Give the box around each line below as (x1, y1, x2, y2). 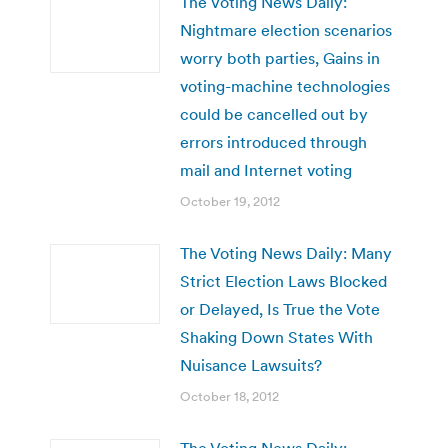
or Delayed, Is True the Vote (180, 298, 380, 319)
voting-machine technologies (180, 75, 390, 96)
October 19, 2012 (180, 192, 280, 210)
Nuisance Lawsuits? (180, 354, 322, 375)
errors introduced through (180, 131, 367, 152)
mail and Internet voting (180, 159, 352, 180)
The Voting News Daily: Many (180, 242, 392, 263)
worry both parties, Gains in (180, 47, 380, 68)
